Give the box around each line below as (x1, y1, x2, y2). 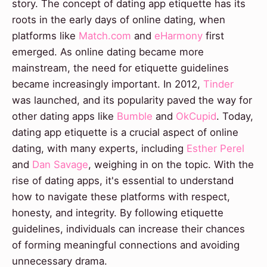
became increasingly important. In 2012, (12, 77, 203, 90)
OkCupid (176, 110, 216, 122)
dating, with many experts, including (12, 142, 187, 154)
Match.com (79, 29, 131, 42)
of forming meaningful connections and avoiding (12, 238, 240, 251)
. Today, (216, 110, 253, 122)
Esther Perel (187, 142, 244, 154)
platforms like (12, 29, 79, 42)
